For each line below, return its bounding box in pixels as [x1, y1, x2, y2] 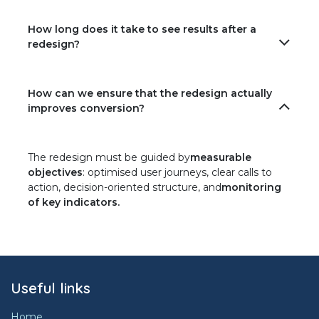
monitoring [221, 181, 281, 194]
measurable [190, 151, 251, 164]
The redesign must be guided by [28, 151, 190, 164]
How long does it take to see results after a [28, 23, 256, 36]
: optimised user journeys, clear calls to [83, 166, 272, 179]
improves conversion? [28, 102, 145, 115]
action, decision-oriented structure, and [28, 181, 221, 194]
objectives [28, 166, 83, 179]
